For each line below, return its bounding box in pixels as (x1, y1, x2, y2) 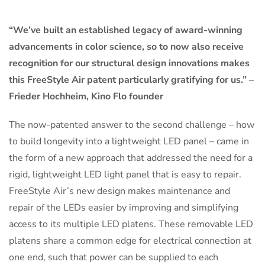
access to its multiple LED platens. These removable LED (9, 218, 253, 231)
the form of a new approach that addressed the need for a (9, 151, 253, 165)
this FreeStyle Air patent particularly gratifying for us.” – (9, 73, 254, 87)
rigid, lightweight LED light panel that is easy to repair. (9, 168, 241, 182)
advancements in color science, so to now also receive (9, 40, 244, 54)
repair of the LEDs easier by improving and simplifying (9, 201, 238, 215)
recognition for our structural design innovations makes (9, 57, 250, 70)
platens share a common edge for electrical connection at (9, 234, 251, 248)
